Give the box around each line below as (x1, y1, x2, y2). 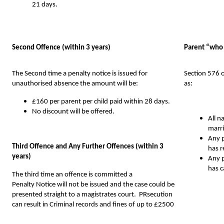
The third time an (12, 170, 64, 178)
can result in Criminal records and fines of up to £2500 (12, 200, 174, 208)
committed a (94, 170, 132, 178)
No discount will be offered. (32, 107, 114, 115)
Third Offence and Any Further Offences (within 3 (12, 142, 163, 150)
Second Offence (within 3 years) (12, 43, 110, 51)
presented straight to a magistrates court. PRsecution (12, 190, 172, 198)
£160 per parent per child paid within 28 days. (32, 97, 170, 105)
